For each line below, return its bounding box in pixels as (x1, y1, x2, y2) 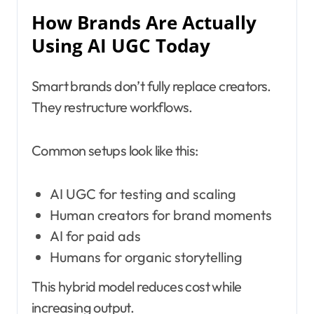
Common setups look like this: (32, 141, 198, 159)
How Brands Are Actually (32, 10, 257, 35)
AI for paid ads (49, 226, 141, 245)
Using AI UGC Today (32, 33, 210, 58)
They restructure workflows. (32, 97, 193, 116)
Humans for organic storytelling (49, 247, 243, 266)
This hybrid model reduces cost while (32, 278, 242, 296)
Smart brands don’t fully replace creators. (32, 76, 271, 95)
